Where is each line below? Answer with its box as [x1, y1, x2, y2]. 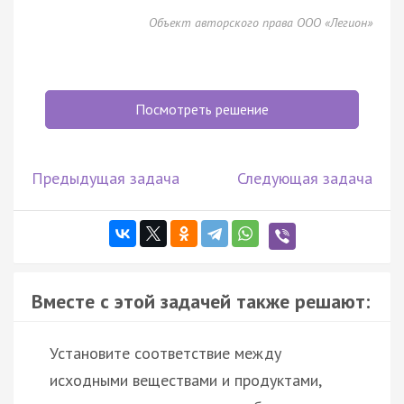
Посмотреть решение [135, 99, 269, 118]
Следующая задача [237, 167, 372, 188]
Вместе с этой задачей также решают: [32, 288, 370, 314]
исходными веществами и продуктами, [50, 369, 321, 390]
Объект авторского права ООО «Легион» [149, 14, 372, 31]
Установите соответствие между [50, 342, 281, 363]
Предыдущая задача [32, 167, 179, 188]
